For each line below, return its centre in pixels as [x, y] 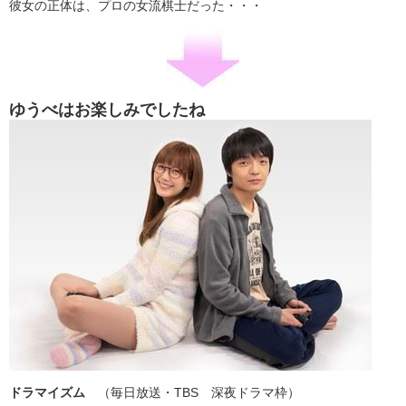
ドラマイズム [47, 392]
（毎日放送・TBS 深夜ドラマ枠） [193, 392]
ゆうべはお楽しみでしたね [107, 109]
